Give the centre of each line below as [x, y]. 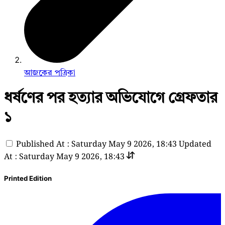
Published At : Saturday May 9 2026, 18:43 [96, 144]
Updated [195, 144]
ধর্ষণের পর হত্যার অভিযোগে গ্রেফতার [111, 97]
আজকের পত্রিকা [50, 73]
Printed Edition [28, 178]
